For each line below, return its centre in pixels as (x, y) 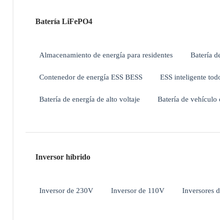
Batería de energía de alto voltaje (89, 99)
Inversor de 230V (66, 191)
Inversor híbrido (63, 157)
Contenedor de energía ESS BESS (91, 77)
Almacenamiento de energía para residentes (106, 55)
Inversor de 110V (137, 191)
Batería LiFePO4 (64, 22)
